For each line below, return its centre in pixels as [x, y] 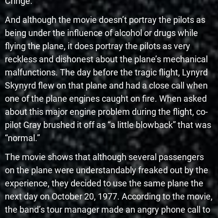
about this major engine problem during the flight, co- [106, 111]
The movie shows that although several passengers [104, 157]
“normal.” [22, 138]
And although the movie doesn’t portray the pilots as [105, 19]
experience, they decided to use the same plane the [104, 183]
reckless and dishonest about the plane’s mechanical [106, 59]
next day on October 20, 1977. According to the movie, [109, 196]
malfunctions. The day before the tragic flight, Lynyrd [106, 72]
